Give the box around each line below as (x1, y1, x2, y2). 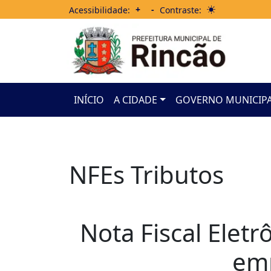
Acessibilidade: (69, 4, 130, 16)
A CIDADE (114, 93, 157, 106)
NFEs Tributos (69, 158, 224, 191)
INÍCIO (74, 93, 104, 106)
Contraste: (160, 4, 201, 16)
